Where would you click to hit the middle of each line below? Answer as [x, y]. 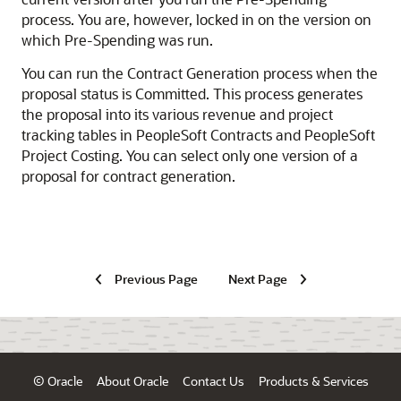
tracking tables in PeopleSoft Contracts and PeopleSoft [198, 134]
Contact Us [213, 381]
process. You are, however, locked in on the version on [196, 19]
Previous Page [156, 279]
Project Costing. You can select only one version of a [190, 155]
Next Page [257, 279]
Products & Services [313, 381]
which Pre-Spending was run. [117, 39]
